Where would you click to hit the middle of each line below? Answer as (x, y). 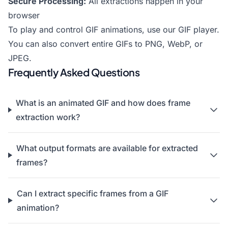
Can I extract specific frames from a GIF (92, 193)
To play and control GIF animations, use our (93, 30)
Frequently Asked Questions (74, 72)
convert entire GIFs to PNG (111, 44)
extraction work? (48, 117)
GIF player (197, 30)
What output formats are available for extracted (107, 148)
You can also (34, 44)
